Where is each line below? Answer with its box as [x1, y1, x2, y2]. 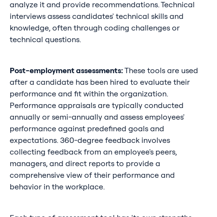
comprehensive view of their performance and [9, 170, 175, 180]
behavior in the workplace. [9, 182, 105, 192]
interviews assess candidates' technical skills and [9, 11, 184, 21]
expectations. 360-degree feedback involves [9, 135, 170, 145]
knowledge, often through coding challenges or [9, 23, 180, 33]
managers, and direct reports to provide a [9, 158, 160, 169]
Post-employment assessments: [9, 65, 123, 76]
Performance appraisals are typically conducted [9, 100, 184, 110]
